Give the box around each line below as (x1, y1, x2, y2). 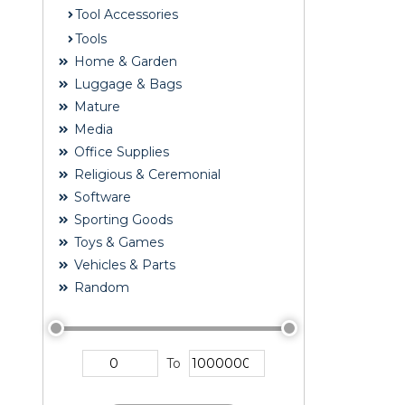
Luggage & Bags (71, 76, 182, 93)
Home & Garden (71, 53, 177, 71)
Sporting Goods (71, 212, 173, 229)
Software (71, 189, 131, 206)
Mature (71, 99, 120, 116)
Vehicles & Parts (71, 257, 175, 274)
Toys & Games (71, 234, 164, 251)
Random (71, 279, 129, 297)
